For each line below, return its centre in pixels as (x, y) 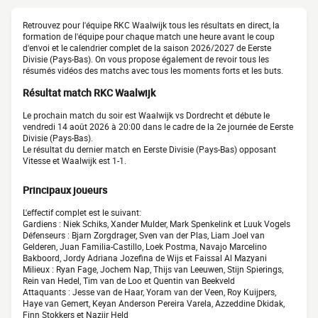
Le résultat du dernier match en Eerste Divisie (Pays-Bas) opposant (149, 149)
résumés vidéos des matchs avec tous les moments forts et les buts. (153, 70)
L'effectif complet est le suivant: (82, 213)
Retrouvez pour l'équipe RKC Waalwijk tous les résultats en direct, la (151, 25)
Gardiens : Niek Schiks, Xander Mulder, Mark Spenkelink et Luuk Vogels (157, 224)
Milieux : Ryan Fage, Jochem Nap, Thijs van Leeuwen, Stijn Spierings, (153, 269)
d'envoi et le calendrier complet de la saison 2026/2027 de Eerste (147, 48)
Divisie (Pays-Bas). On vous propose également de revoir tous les (146, 59)
